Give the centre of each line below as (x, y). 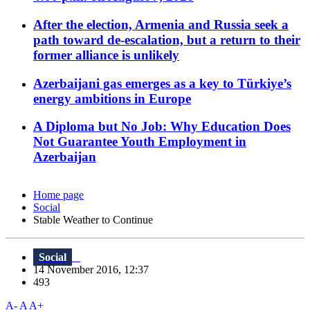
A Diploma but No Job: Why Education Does (162, 127)
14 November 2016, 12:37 (95, 270)
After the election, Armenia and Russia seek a (161, 24)
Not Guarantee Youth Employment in (140, 142)
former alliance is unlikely (106, 55)
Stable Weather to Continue (93, 220)
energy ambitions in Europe (112, 98)
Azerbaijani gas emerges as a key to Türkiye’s (162, 83)
